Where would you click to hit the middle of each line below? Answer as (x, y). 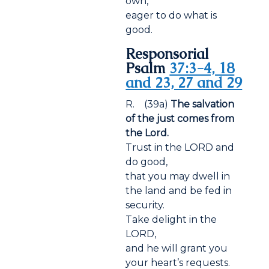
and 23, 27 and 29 (184, 83)
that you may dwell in (178, 177)
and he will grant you (177, 249)
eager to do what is (171, 16)
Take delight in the (171, 220)
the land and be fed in (179, 191)
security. (145, 205)
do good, (147, 162)
